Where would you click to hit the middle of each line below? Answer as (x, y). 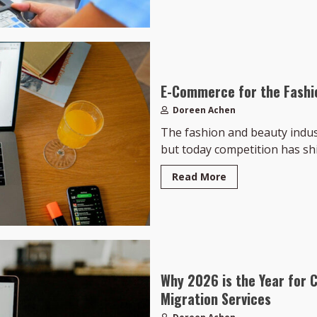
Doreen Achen (203, 110)
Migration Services (215, 299)
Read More (199, 177)
